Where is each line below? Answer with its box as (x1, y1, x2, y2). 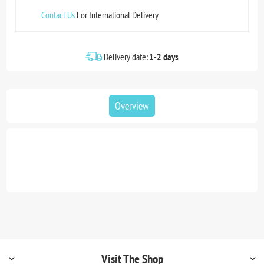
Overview (115, 98, 149, 113)
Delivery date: (104, 50, 148, 62)
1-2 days (149, 50, 179, 62)
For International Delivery (75, 8, 159, 21)
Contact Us (41, 8, 75, 21)
